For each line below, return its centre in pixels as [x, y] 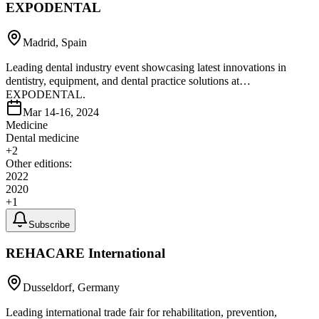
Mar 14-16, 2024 [61, 112]
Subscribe [49, 224]
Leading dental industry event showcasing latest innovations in [146, 67]
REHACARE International [85, 253]
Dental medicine [42, 137]
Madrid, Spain [55, 42]
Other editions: [39, 163]
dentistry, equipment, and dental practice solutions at [122, 80]
